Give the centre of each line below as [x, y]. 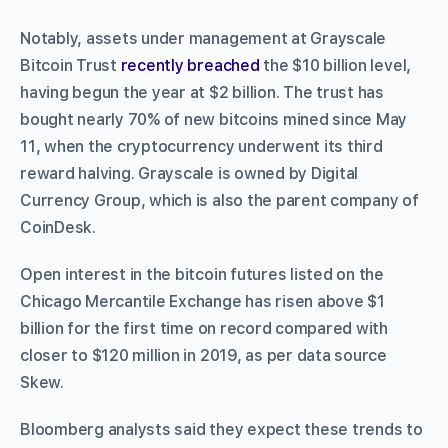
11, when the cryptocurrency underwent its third [201, 146]
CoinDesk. [58, 227]
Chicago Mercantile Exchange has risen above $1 [202, 301]
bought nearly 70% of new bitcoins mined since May [214, 119]
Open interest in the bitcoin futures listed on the [202, 274]
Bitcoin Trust [70, 65]
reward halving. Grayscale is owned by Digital [189, 173]
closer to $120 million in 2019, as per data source [204, 355]
